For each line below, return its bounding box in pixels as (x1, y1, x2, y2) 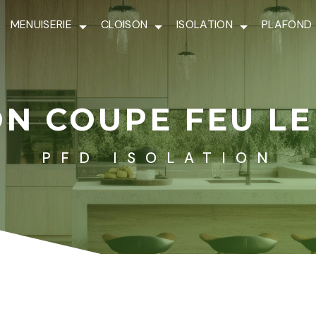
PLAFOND (262, 17, 312, 32)
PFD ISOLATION (42, 148, 278, 167)
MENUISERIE (10, 17, 72, 32)
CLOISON (100, 17, 148, 32)
